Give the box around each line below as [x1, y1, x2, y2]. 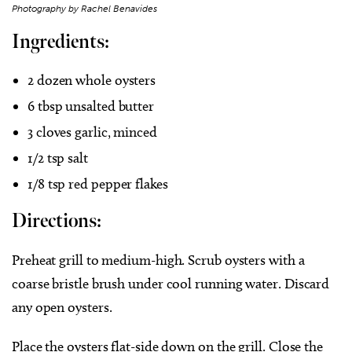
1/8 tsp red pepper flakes [27, 175, 168, 193]
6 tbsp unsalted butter [27, 97, 155, 115]
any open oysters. [12, 299, 112, 317]
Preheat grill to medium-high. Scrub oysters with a [12, 251, 305, 269]
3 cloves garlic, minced [27, 123, 157, 141]
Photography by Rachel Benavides [12, 3, 157, 15]
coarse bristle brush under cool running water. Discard [12, 275, 330, 293]
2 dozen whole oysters [27, 71, 156, 90]
